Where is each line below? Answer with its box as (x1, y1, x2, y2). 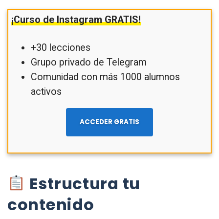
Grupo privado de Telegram (30, 57, 147, 68)
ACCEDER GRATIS (80, 117, 139, 127)
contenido (7, 193, 94, 216)
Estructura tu (25, 172, 141, 195)
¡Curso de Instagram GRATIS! (11, 14, 141, 26)
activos (30, 86, 62, 98)
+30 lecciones (30, 42, 90, 54)
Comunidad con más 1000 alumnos (30, 71, 180, 83)
